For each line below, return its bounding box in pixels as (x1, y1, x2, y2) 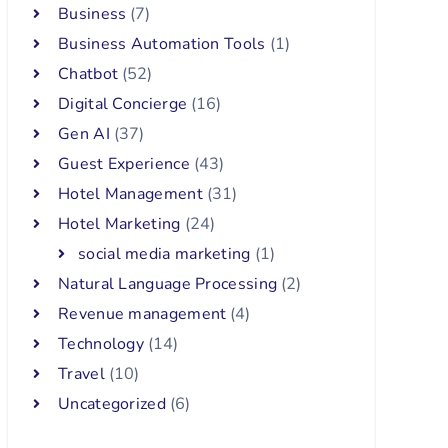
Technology (58, 333, 144, 355)
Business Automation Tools (58, 33, 266, 55)
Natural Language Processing (58, 273, 278, 295)
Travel (58, 363, 105, 385)
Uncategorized (58, 393, 166, 415)
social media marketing (78, 243, 251, 265)
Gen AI (58, 123, 110, 145)
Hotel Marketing (58, 213, 181, 235)
